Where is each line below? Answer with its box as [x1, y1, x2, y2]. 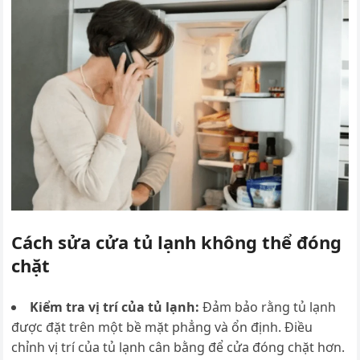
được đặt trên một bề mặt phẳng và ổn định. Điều [11, 317, 313, 336]
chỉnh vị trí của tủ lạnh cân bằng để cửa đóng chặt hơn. [11, 337, 346, 356]
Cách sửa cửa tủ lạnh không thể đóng [11, 229, 342, 254]
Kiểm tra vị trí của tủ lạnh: [30, 297, 203, 316]
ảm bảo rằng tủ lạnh [212, 297, 337, 316]
